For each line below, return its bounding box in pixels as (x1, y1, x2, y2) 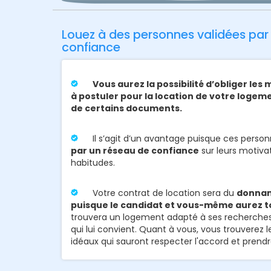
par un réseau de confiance (71, 144, 199, 157)
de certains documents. (71, 102, 182, 114)
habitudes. (71, 156, 115, 169)
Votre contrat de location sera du (90, 186, 237, 199)
